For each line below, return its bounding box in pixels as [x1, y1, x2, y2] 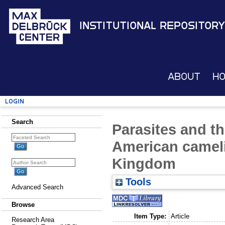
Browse [12, 201, 35, 208]
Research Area [12, 216, 54, 223]
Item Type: [134, 212, 166, 220]
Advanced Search [12, 183, 63, 191]
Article [171, 212, 190, 220]
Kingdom [112, 155, 176, 172]
